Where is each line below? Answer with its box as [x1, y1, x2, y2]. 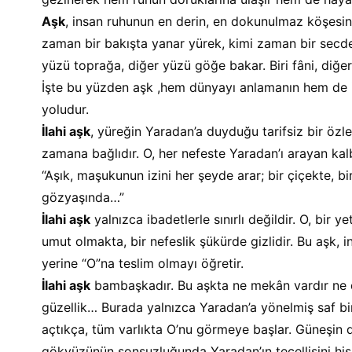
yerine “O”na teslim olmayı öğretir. [41, 255, 244, 271]
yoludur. [41, 101, 89, 117]
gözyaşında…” [41, 189, 124, 205]
